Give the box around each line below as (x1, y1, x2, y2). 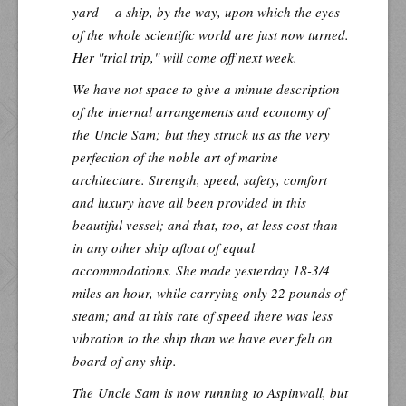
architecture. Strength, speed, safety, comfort (72, 169, 327, 188)
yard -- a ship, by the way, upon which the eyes (72, 2, 340, 21)
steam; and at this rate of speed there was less (72, 305, 333, 324)
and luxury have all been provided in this (72, 192, 306, 211)
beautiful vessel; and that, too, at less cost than (72, 215, 338, 234)
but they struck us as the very (160, 124, 330, 143)
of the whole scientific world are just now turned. (72, 24, 349, 43)
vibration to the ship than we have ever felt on (72, 328, 333, 347)
